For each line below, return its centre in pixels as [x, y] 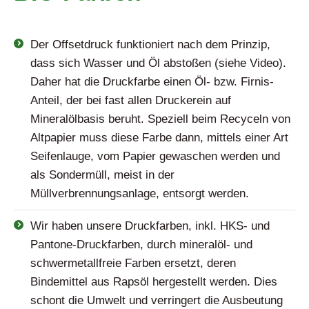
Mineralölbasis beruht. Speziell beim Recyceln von [160, 119]
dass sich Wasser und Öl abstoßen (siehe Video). [158, 63]
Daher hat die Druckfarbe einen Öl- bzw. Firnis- [152, 82]
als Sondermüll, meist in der [102, 175]
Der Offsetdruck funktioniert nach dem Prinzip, [150, 44]
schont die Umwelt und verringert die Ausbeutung [157, 300]
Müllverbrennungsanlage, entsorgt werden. [140, 193]
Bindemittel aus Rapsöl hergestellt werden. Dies [154, 282]
